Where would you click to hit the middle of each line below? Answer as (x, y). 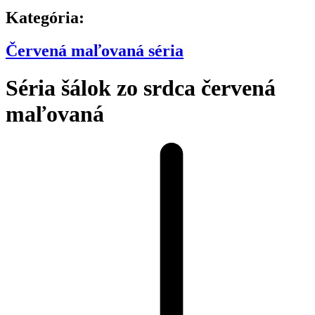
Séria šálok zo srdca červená (141, 88)
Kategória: (45, 17)
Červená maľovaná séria (95, 50)
